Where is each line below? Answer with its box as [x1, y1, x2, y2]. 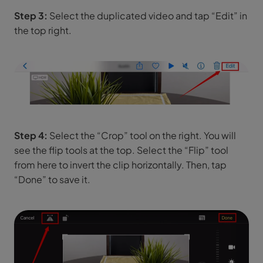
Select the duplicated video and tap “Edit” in [48, 9, 247, 22]
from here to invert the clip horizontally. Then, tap [14, 158, 227, 171]
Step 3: [14, 9, 48, 22]
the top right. [14, 23, 72, 36]
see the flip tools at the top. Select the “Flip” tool [14, 143, 228, 156]
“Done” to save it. [14, 173, 90, 186]
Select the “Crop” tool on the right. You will [48, 129, 236, 141]
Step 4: [14, 129, 48, 141]
